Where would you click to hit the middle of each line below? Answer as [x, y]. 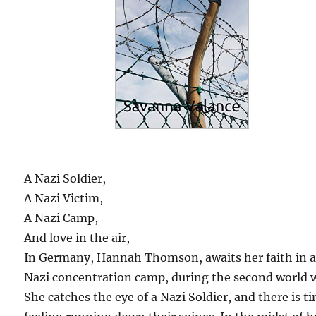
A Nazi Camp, [61, 218]
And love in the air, [77, 237]
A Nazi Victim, [64, 198]
